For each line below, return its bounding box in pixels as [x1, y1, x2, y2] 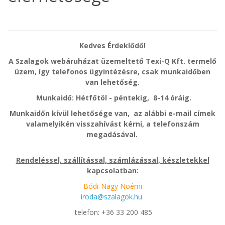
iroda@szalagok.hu [81, 192, 142, 201]
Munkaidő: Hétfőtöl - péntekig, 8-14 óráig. [34, 93, 191, 102]
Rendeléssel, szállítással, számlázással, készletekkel [16, 155, 209, 165]
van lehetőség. [85, 77, 140, 87]
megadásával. [86, 130, 138, 139]
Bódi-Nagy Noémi [83, 181, 142, 191]
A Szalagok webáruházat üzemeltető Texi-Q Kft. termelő [9, 56, 216, 66]
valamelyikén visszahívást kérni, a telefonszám [26, 119, 199, 129]
